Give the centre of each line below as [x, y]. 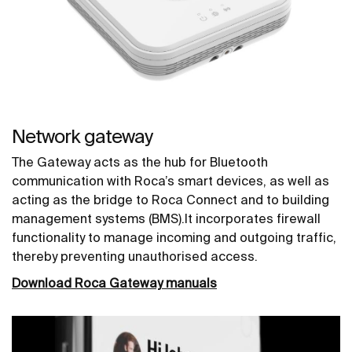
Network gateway [82, 137]
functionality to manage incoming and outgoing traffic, [174, 238]
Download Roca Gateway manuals [114, 283]
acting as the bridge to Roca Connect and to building [170, 200]
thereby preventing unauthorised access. [135, 257]
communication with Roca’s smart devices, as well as [170, 181]
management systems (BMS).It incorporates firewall [166, 219]
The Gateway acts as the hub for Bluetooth [140, 162]
